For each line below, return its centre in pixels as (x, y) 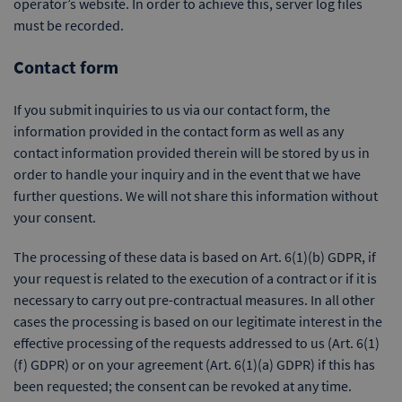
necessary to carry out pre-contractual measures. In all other (194, 300)
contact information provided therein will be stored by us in (192, 153)
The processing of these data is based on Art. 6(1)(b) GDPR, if (195, 257)
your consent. (55, 217)
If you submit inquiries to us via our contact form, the (172, 109)
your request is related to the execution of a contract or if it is (195, 278)
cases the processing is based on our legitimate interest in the (198, 321)
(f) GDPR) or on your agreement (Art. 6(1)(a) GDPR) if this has (194, 364)
